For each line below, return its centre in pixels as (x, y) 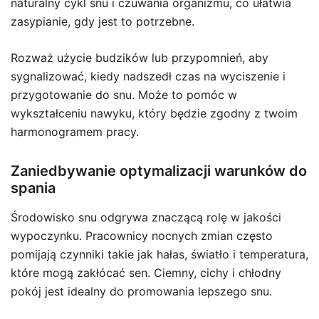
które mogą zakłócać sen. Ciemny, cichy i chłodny (146, 273)
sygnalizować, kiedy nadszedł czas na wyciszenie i (148, 77)
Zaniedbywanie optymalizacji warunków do (159, 171)
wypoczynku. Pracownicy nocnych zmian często (142, 236)
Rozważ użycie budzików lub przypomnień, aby (140, 58)
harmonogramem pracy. (75, 132)
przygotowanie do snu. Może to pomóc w (124, 95)
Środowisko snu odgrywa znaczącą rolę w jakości (146, 218)
